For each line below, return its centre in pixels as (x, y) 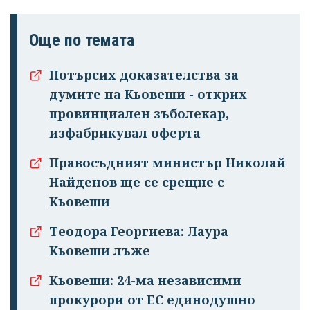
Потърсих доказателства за (144, 74)
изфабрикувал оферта (125, 133)
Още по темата (82, 40)
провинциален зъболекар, (139, 113)
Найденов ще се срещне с (137, 182)
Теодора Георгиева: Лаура (139, 231)
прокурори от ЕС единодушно (152, 299)
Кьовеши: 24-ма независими (145, 280)
